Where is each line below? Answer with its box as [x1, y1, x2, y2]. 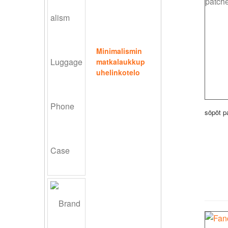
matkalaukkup [96, 56, 145, 67]
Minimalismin [96, 46, 142, 56]
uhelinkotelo [96, 67, 140, 78]
